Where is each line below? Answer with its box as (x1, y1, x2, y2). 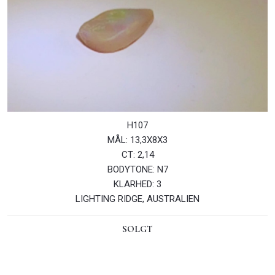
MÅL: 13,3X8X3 (107, 134, 168, 145)
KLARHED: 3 (114, 178, 161, 190)
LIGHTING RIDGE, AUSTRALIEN (76, 193, 199, 204)
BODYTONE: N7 (107, 163, 168, 175)
